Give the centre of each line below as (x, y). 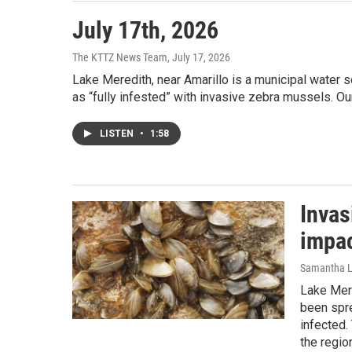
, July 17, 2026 (199, 57)
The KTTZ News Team (120, 57)
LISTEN (118, 133)
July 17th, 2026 (145, 30)
